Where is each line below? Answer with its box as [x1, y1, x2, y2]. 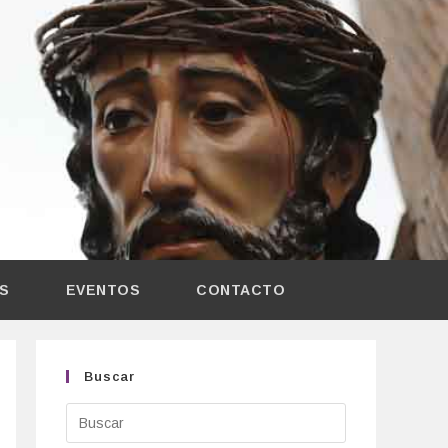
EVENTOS [65, 282, 141, 298]
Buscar [84, 369, 135, 384]
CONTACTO [196, 282, 286, 298]
